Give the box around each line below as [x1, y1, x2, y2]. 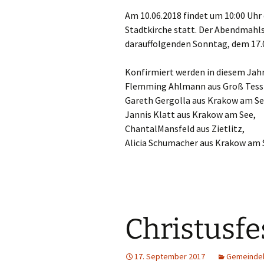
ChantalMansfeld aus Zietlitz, [125, 123, 245, 134]
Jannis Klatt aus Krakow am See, [125, 108, 256, 120]
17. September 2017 [134, 251, 205, 262]
